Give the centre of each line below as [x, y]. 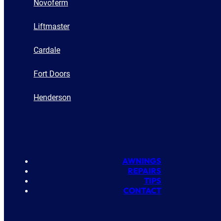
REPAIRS [144, 170]
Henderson [52, 97]
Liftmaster [52, 26]
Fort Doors [52, 74]
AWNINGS [142, 161]
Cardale [47, 50]
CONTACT [142, 190]
